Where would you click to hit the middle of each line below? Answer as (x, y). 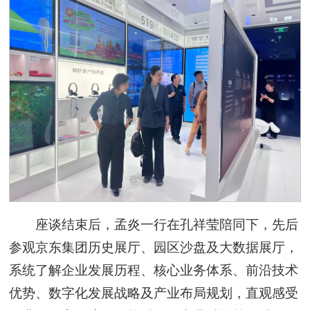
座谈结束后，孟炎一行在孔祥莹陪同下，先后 (166, 225)
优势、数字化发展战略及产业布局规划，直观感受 (154, 293)
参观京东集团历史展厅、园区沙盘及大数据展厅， (154, 248)
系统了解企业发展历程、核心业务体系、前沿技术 (154, 271)
